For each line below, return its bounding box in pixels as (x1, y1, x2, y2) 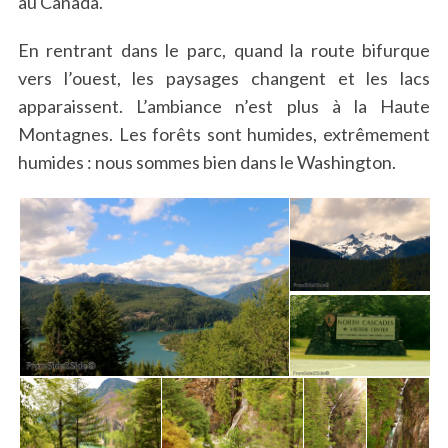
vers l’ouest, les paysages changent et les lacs (17, 67, 431, 90)
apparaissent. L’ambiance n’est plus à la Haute (17, 95, 431, 118)
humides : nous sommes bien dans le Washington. (17, 151, 396, 174)
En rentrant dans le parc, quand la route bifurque (17, 39, 431, 62)
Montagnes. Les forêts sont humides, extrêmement (17, 123, 431, 146)
